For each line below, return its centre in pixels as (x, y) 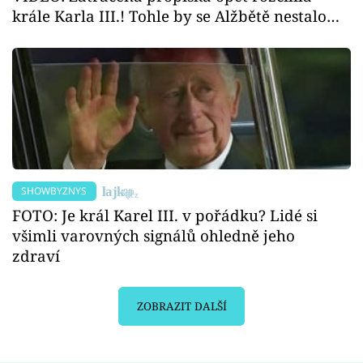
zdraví (36, 255)
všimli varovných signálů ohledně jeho (154, 235)
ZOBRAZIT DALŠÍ (181, 307)
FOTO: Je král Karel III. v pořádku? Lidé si (165, 215)
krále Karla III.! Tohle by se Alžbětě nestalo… (176, 16)
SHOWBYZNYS (54, 190)
